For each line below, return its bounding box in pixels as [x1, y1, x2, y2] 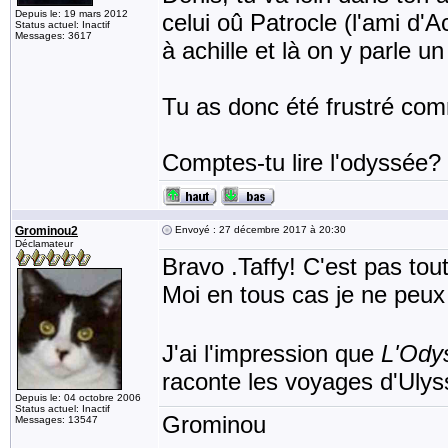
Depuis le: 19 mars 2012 [15, 8, 128, 19]
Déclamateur [15, 238, 73, 249]
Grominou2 [15, 224, 78, 238]
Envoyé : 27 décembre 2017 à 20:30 [172, 224, 346, 235]
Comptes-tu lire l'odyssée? [162, 149, 441, 176]
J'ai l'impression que [162, 339, 381, 367]
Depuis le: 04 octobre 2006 [15, 392, 141, 403]
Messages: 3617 [15, 30, 92, 41]
